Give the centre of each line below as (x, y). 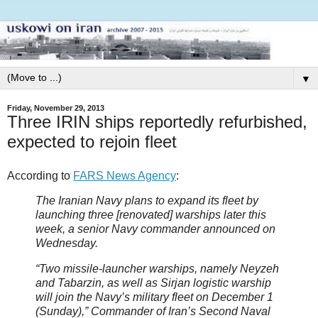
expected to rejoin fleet (92, 141)
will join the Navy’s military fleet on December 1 (154, 297)
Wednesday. (67, 243)
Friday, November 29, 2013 (56, 108)
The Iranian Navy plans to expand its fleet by (147, 201)
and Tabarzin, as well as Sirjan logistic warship (153, 283)
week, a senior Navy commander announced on (155, 229)
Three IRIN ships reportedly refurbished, (157, 121)
